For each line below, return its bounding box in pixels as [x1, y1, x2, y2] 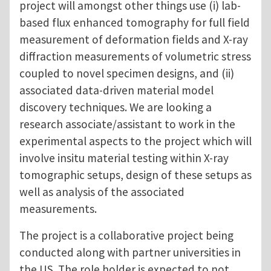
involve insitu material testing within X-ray [19, 151, 229, 166]
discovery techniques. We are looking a [19, 100, 212, 115]
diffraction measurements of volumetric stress [19, 49, 251, 64]
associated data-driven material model [19, 83, 214, 98]
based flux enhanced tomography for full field [19, 15, 250, 30]
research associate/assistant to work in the [19, 117, 235, 132]
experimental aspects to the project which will [19, 134, 252, 149]
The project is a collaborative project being [19, 228, 233, 243]
